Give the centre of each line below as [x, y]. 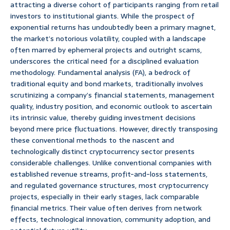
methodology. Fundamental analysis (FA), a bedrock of [100, 73]
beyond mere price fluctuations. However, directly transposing [114, 129]
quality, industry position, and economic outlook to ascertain [111, 107]
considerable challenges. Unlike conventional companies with [111, 163]
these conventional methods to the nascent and [92, 140]
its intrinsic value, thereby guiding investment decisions [103, 118]
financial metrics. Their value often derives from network [106, 208]
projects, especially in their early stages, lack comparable [105, 197]
